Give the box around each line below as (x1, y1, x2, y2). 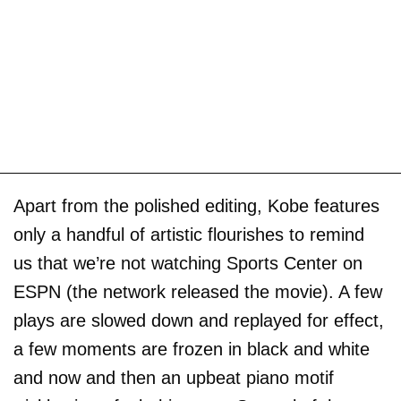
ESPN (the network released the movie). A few (13, 282, 382, 302)
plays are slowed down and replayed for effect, (13, 311, 384, 330)
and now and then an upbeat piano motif (13, 368, 334, 388)
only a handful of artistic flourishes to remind (13, 225, 364, 244)
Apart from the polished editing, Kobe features (13, 196, 380, 216)
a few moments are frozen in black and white (13, 339, 370, 359)
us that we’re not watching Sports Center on (13, 253, 363, 273)
